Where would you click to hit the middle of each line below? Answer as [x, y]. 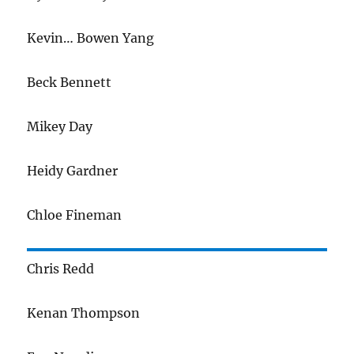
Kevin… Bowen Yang [91, 38]
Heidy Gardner [73, 171]
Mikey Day [60, 126]
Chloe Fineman [75, 215]
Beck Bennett [70, 82]
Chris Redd [61, 269]
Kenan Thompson [84, 313]
